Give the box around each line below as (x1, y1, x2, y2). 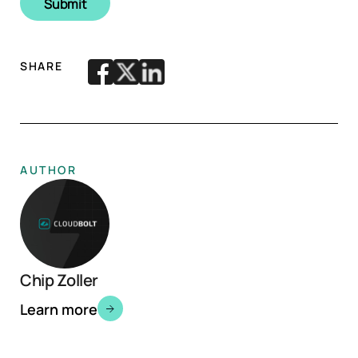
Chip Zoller (20, 267, 98, 291)
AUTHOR (20, 161, 78, 177)
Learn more (20, 297, 97, 319)
